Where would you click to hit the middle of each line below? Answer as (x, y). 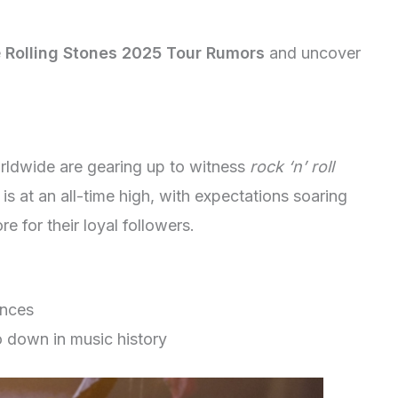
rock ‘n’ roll (292, 167)
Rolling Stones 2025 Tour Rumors (135, 53)
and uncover (313, 53)
